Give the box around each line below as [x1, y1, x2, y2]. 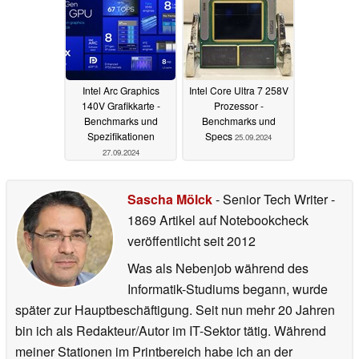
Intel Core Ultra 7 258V [188, 83, 288, 97]
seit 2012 [200, 232, 256, 251]
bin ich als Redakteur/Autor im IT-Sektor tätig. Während [15, 321, 326, 341]
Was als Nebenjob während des [127, 259, 309, 278]
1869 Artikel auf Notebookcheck [127, 211, 309, 230]
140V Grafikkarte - [81, 98, 160, 112]
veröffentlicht [127, 232, 200, 251]
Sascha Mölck [127, 190, 212, 209]
